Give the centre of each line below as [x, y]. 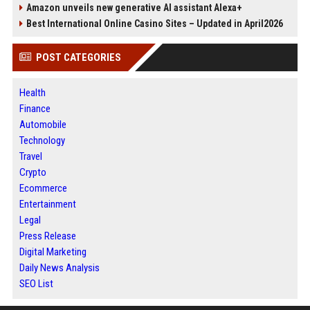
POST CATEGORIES [78, 57]
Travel [30, 156]
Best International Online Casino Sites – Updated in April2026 [154, 24]
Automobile [43, 125]
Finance [35, 109]
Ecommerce [43, 188]
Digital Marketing [53, 252]
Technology [42, 140]
